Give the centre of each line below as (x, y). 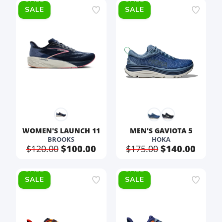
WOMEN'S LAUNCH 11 (61, 131)
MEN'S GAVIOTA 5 (161, 131)
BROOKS (61, 139)
